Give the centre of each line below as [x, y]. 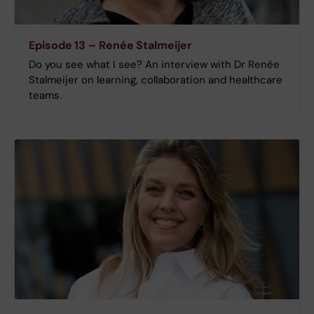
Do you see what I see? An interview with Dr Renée [154, 64]
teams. [45, 95]
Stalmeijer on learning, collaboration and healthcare [156, 80]
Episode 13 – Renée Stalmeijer [110, 45]
